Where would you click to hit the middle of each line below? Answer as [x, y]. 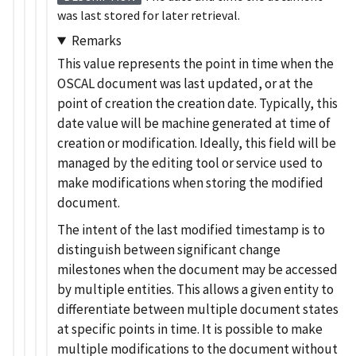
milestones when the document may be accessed [197, 269]
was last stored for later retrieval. [149, 15]
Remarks [96, 41]
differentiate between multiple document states [198, 309]
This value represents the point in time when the [195, 64]
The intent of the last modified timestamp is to [191, 229]
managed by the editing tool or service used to [190, 163]
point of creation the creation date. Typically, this [197, 104]
